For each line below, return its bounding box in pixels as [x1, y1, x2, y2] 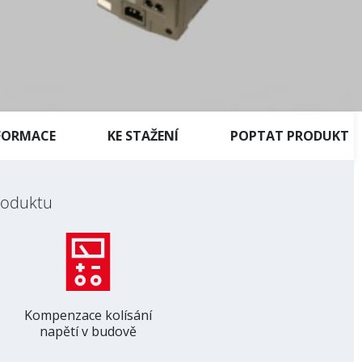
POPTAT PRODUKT [230, 127, 349, 145]
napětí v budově [39, 322, 137, 340]
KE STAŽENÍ [107, 127, 179, 145]
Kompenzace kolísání [23, 306, 152, 324]
